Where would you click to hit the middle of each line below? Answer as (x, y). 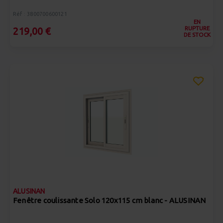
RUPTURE (197, 28)
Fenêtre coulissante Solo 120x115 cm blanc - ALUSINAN (110, 200)
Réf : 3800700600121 (40, 14)
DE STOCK (197, 35)
